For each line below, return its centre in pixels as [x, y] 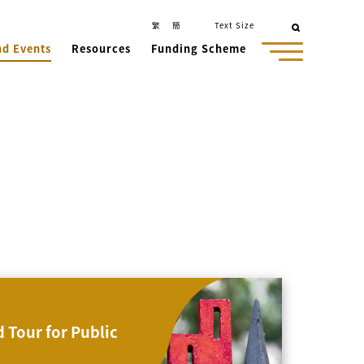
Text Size [235, 25]
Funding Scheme [198, 48]
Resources [101, 48]
